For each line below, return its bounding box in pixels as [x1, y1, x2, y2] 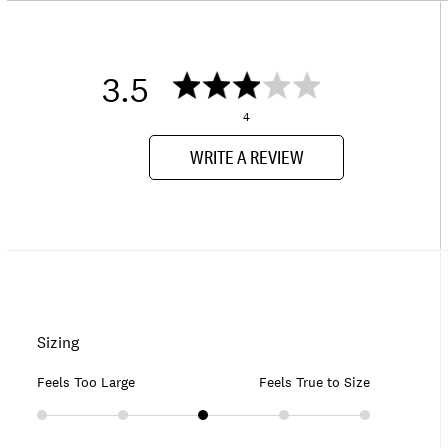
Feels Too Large [37, 372, 135, 391]
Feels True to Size [258, 372, 370, 391]
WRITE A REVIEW [189, 146, 304, 169]
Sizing [37, 331, 79, 352]
